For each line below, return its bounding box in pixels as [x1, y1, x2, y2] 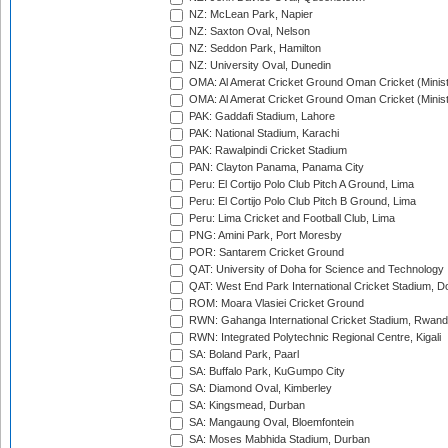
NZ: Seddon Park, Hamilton [186, 42, 321, 55]
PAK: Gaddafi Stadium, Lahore [186, 110, 335, 123]
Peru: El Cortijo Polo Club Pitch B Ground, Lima [186, 195, 416, 208]
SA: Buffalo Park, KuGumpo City [186, 365, 345, 378]
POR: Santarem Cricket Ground [186, 246, 344, 259]
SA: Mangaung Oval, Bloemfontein [186, 416, 354, 429]
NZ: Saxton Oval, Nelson [186, 25, 310, 38]
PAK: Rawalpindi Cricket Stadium [186, 144, 347, 157]
